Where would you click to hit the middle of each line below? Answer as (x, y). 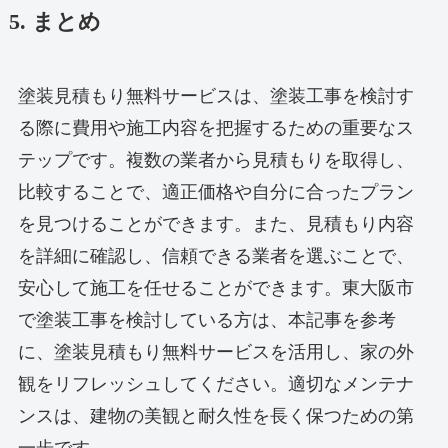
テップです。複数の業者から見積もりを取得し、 (215, 160)
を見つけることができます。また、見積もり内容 (215, 224)
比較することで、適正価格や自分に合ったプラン (215, 192)
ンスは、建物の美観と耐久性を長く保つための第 (215, 416)
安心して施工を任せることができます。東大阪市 (215, 288)
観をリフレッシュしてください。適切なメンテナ (215, 384)
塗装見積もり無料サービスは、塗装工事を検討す (215, 96)
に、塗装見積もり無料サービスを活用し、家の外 (215, 352)
